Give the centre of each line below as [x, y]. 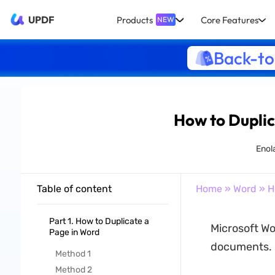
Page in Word [74, 232]
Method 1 [73, 254]
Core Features [229, 20]
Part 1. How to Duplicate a [99, 221]
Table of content [74, 189]
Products [135, 20]
